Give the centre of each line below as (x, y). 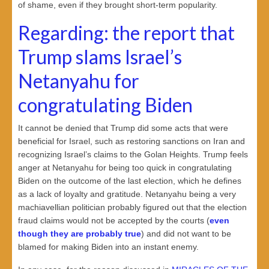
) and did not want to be (186, 234)
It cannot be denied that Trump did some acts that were (123, 128)
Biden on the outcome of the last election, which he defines (130, 181)
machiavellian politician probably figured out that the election (132, 207)
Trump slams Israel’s (100, 56)
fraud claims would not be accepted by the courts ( (114, 221)
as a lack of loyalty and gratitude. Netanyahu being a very (127, 194)
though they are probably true (80, 234)
